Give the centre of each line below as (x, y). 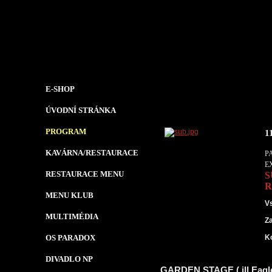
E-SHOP (60, 89)
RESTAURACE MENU (85, 174)
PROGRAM (66, 131)
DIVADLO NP (69, 259)
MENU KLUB (70, 195)
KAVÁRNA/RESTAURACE (92, 153)
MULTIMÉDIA (72, 216)
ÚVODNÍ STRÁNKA (81, 110)
